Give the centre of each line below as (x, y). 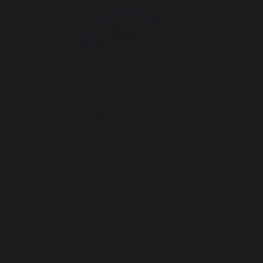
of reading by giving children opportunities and (118, 214)
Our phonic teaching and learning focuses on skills (126, 115)
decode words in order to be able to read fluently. (124, 101)
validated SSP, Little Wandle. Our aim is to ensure (122, 157)
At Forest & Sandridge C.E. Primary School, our (115, 73)
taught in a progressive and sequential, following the (131, 143)
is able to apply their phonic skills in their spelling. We (131, 186)
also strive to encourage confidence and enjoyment (128, 200)
